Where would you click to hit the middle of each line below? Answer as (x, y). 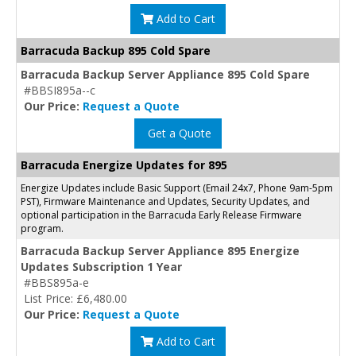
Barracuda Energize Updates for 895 (124, 164)
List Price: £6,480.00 (75, 298)
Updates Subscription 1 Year (101, 266)
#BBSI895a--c (60, 90)
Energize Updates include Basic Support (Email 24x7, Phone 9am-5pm (177, 188)
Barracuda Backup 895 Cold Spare (116, 50)
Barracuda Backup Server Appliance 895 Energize (160, 250)
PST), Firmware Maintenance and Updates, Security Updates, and (165, 201)
